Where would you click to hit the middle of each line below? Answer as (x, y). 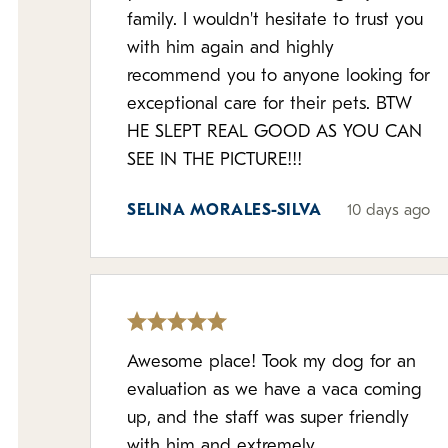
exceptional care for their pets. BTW (251, 104)
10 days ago (389, 211)
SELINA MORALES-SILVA (224, 211)
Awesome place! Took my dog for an (194, 362)
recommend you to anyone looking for (278, 76)
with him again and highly (230, 48)
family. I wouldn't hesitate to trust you (275, 20)
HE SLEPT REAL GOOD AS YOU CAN (274, 132)
